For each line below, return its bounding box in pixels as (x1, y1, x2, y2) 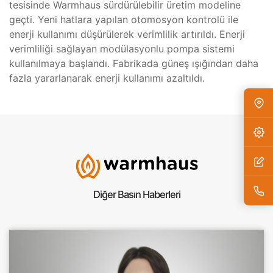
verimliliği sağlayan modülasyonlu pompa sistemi (9, 43, 235, 55)
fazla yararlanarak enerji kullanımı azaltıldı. (9, 72, 205, 85)
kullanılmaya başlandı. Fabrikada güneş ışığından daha (9, 57, 258, 70)
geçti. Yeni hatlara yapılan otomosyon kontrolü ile (9, 13, 238, 26)
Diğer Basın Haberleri (93, 188, 180, 201)
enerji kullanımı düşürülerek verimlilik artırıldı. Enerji (9, 28, 245, 41)
